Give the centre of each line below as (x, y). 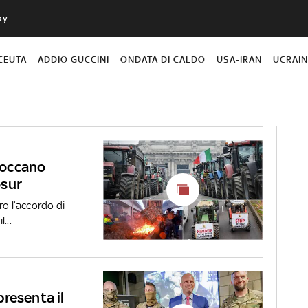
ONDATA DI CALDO (163, 59)
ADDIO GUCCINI (73, 59)
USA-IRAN (240, 59)
